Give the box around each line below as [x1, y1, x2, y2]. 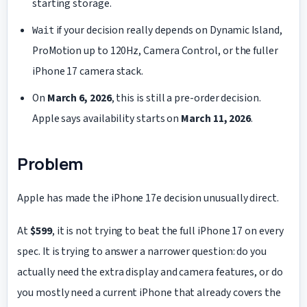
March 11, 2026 [181, 111, 251, 127]
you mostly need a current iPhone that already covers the [17, 285, 281, 301]
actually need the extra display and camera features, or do [17, 265, 283, 280]
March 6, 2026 [47, 90, 112, 106]
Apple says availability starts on [32, 111, 182, 127]
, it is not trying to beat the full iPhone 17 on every [51, 223, 284, 239]
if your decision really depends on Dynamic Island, [53, 23, 282, 38]
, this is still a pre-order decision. [111, 90, 261, 106]
